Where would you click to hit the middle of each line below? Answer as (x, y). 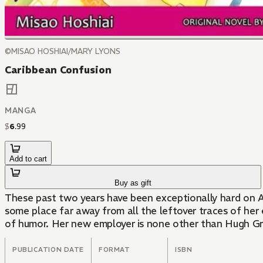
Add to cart (28, 159)
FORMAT (114, 250)
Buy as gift (133, 183)
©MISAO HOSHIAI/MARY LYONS (63, 51)
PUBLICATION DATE (48, 250)
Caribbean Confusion (58, 70)
